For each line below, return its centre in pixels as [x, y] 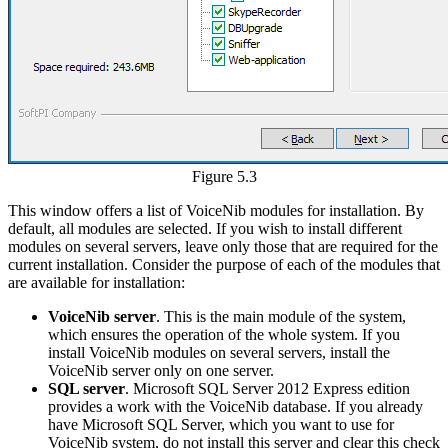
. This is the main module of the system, [281, 316]
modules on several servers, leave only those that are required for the [223, 246]
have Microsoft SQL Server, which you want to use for [221, 424]
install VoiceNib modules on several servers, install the [219, 352]
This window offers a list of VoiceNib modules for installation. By [216, 210]
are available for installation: [96, 282]
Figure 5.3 [224, 176]
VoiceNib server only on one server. [161, 370]
